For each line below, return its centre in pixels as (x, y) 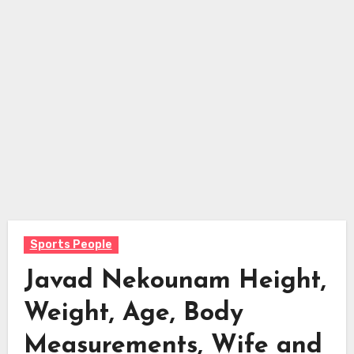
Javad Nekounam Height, (175, 281)
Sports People (71, 244)
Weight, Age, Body (133, 313)
